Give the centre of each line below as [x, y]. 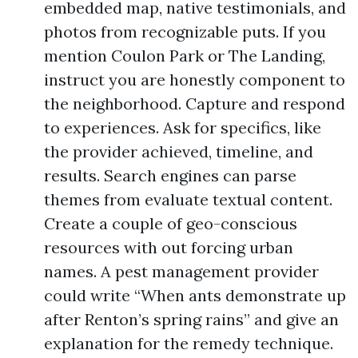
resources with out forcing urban [169, 247]
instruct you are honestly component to [195, 80]
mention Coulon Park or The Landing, [185, 56]
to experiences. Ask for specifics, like [183, 127]
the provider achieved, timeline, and [179, 151]
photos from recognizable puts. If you [185, 32]
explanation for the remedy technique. [189, 343]
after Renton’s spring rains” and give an [191, 319]
